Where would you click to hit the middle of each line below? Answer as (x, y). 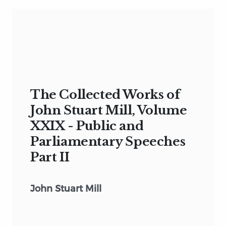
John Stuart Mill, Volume (109, 110)
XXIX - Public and (87, 126)
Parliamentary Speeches (108, 141)
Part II (50, 157)
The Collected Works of (105, 94)
